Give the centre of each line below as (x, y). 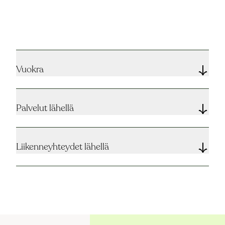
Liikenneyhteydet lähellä (63, 146)
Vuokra (30, 69)
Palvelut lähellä (45, 108)
